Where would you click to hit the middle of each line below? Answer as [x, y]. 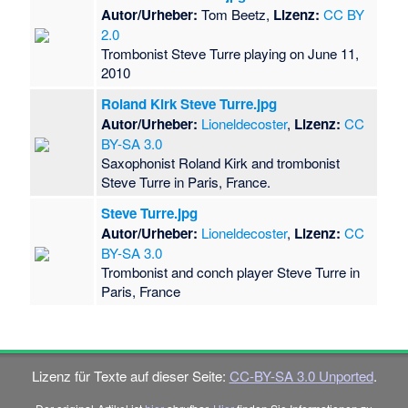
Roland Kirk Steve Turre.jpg [189, 104]
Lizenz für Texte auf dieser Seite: [130, 376]
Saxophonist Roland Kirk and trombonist [221, 163]
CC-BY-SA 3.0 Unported [301, 376]
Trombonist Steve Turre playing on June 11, [230, 54]
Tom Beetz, [236, 15]
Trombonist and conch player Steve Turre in [231, 272]
